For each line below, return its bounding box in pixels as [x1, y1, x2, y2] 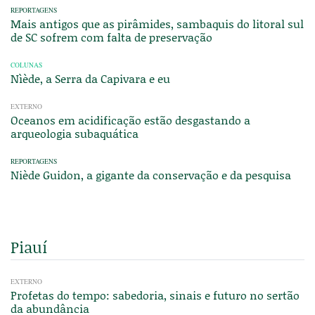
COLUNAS [11, 60, 42, 70]
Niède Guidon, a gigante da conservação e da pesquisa [11, 167, 291, 184]
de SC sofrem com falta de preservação [11, 29, 212, 46]
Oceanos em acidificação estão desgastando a [11, 112, 250, 129]
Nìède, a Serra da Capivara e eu [11, 70, 170, 87]
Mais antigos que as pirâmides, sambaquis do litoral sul [11, 15, 304, 32]
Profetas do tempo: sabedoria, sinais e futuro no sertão [11, 287, 300, 304]
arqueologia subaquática [11, 125, 139, 142]
